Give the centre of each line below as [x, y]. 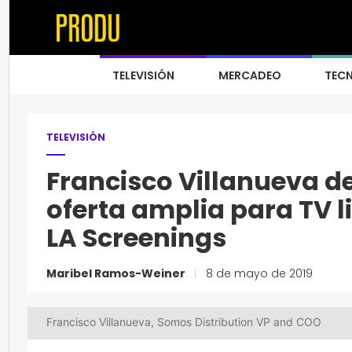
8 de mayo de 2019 [258, 273]
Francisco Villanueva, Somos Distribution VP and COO [184, 322]
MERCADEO [250, 75]
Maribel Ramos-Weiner [117, 273]
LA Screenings [136, 238]
